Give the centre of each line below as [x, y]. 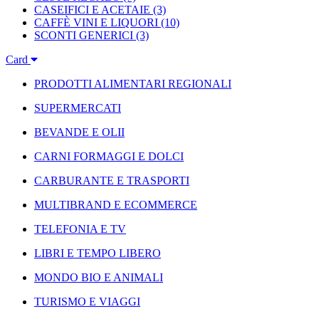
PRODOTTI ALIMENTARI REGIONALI [133, 84]
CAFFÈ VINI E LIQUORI [96, 22]
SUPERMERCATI [78, 108]
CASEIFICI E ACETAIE [92, 10]
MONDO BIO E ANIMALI [99, 277]
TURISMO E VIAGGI [87, 302]
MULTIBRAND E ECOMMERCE [116, 205]
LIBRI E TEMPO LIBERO [98, 253]
